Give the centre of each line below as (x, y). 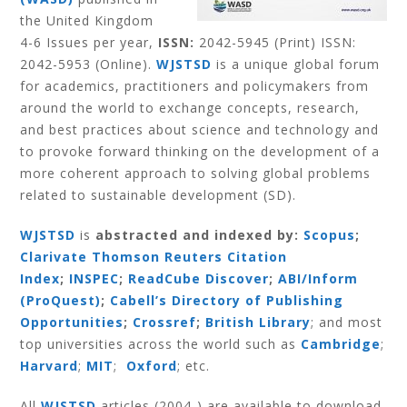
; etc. (194, 366)
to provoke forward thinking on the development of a (200, 151)
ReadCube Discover (199, 278)
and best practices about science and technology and (200, 129)
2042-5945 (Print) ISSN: (276, 42)
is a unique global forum (296, 64)
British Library (258, 322)
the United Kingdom (87, 20)
